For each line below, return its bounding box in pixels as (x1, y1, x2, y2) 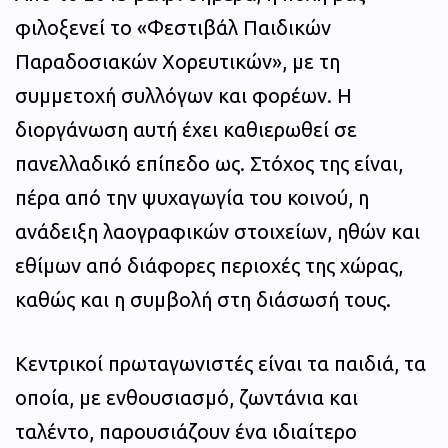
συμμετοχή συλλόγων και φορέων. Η (15, 84, 352, 108)
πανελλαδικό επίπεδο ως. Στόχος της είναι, (15, 152, 403, 176)
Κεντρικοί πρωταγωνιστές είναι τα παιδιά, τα (15, 352, 426, 376)
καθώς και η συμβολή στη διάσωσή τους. (15, 288, 391, 312)
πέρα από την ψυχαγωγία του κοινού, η (15, 186, 369, 210)
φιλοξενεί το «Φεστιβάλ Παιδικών (15, 16, 331, 40)
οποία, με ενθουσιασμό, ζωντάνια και (15, 386, 358, 410)
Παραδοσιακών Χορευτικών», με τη (15, 50, 340, 74)
